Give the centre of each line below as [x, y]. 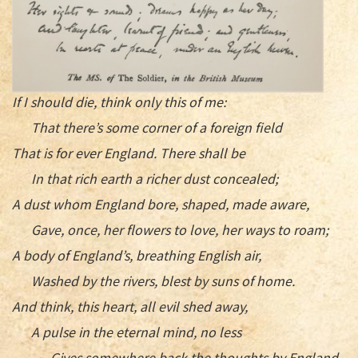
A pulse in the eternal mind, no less [127, 332]
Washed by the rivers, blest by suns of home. [153, 281]
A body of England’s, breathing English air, [137, 255]
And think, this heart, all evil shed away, [130, 306]
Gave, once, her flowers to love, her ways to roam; [170, 230]
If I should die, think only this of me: [119, 102]
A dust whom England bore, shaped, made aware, [161, 204]
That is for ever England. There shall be [129, 153]
